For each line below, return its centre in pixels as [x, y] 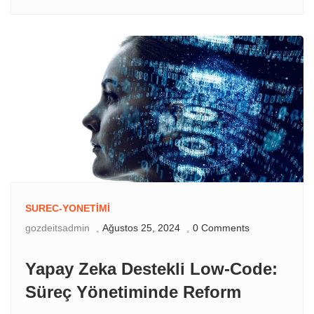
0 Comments [221, 228]
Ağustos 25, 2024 [141, 228]
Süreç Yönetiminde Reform [133, 292]
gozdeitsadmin [57, 228]
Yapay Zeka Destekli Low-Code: [151, 269]
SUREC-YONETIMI [68, 209]
